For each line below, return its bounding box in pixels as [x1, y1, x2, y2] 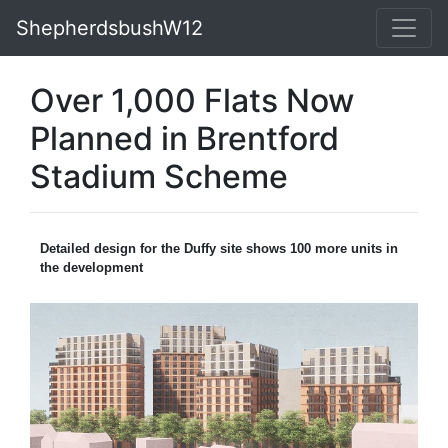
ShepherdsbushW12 [16, 16, 203, 40]
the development [40, 260, 143, 275]
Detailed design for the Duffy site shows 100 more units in [40, 241, 398, 256]
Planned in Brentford [30, 119, 339, 158]
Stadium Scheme [30, 157, 288, 196]
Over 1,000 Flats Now [30, 81, 354, 120]
